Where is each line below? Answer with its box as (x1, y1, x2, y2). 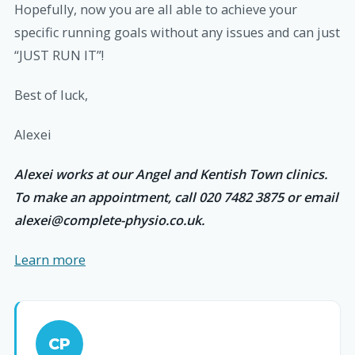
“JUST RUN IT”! (14, 46, 104, 64)
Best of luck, (14, 86, 88, 104)
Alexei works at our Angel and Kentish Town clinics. (14, 166, 327, 184)
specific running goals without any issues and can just (14, 23, 340, 41)
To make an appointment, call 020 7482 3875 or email (14, 189, 338, 207)
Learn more (14, 251, 86, 269)
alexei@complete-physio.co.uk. (14, 212, 204, 230)
